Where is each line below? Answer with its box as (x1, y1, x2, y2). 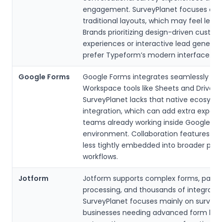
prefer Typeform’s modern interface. (83, 50, 211, 60)
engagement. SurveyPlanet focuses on (83, 4, 218, 14)
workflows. (83, 151, 118, 162)
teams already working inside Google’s (83, 117, 215, 127)
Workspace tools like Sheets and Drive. (83, 83, 215, 93)
